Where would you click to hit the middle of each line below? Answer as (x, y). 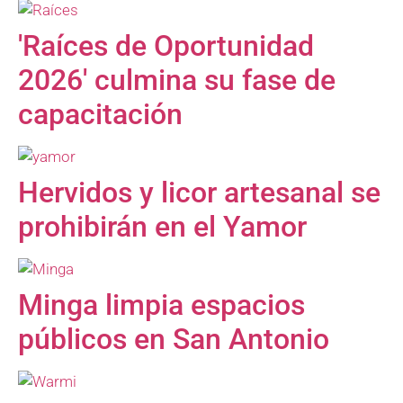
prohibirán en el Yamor (162, 227)
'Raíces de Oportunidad (166, 46)
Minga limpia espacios (161, 305)
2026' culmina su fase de (177, 81)
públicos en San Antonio (174, 340)
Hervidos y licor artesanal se (199, 193)
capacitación (100, 115)
